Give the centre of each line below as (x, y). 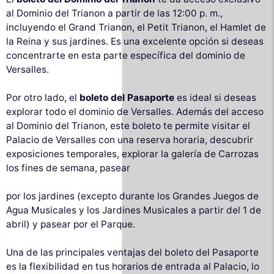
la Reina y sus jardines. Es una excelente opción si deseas (135, 41)
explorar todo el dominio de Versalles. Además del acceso (135, 111)
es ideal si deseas (215, 97)
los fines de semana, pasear (68, 168)
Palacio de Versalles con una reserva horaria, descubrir (130, 139)
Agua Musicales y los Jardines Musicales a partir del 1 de (134, 210)
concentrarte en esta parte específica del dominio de (126, 55)
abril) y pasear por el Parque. (71, 224)
